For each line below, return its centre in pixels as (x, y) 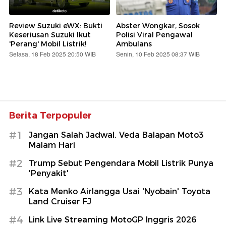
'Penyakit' (49, 173)
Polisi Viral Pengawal (154, 35)
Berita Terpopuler (50, 115)
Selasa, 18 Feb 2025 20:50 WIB (52, 54)
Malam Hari (52, 145)
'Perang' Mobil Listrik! (48, 44)
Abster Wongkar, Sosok (158, 25)
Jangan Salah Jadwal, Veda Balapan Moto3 (116, 135)
